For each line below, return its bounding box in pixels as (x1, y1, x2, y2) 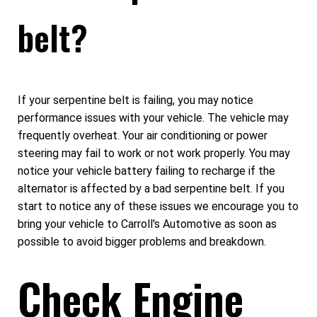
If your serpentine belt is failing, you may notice (18, 93, 253, 108)
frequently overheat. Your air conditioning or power (18, 129, 267, 143)
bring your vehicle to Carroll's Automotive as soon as (18, 217, 277, 231)
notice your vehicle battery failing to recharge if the (18, 164, 275, 178)
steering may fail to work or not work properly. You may (18, 146, 290, 161)
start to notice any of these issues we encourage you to (18, 200, 299, 214)
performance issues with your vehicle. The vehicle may (18, 111, 289, 125)
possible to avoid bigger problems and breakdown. (18, 235, 266, 249)
